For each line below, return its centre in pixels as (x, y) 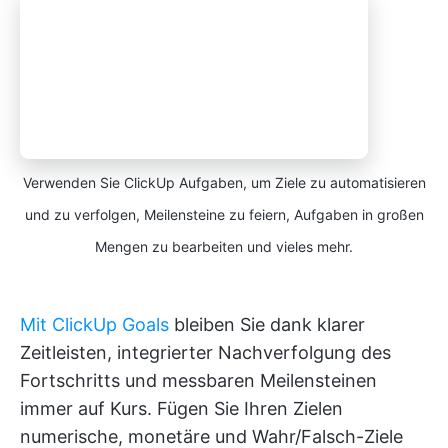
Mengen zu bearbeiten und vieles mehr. (224, 247)
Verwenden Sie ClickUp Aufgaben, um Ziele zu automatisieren (224, 183)
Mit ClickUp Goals (94, 325)
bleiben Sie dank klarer (267, 325)
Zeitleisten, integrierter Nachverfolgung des (205, 353)
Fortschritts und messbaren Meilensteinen (198, 381)
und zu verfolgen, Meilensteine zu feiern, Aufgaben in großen (224, 215)
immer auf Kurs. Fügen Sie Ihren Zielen (181, 409)
